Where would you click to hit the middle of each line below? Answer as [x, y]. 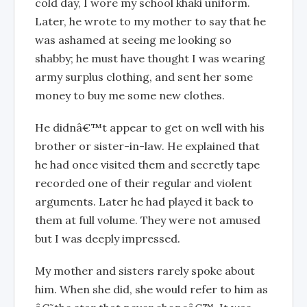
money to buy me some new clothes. [130, 95]
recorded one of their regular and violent [144, 183]
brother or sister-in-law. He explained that [147, 146]
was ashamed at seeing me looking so [133, 40]
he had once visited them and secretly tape [147, 164]
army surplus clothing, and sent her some [144, 77]
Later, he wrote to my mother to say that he [150, 21]
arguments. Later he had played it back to [144, 201]
